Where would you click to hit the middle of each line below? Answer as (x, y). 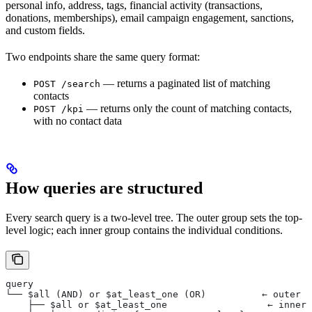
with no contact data (78, 121)
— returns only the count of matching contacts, (188, 109)
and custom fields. (45, 31)
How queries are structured (104, 188)
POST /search (67, 84)
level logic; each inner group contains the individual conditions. (144, 231)
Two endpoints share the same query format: (103, 57)
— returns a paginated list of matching (185, 84)
